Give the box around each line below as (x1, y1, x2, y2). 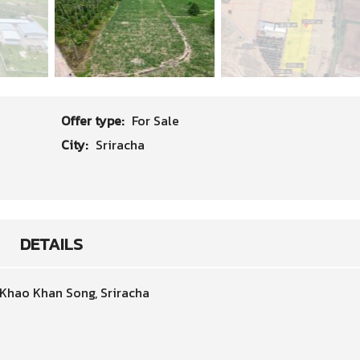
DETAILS (19, 231, 83, 256)
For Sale (131, 111, 179, 130)
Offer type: (60, 111, 127, 130)
